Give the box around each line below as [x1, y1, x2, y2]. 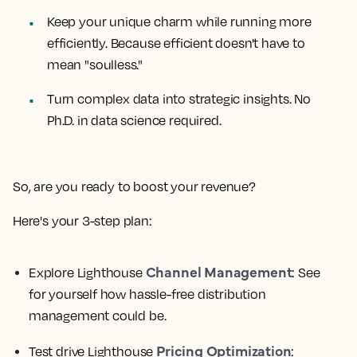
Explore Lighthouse [29, 265, 146, 281]
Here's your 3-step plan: [13, 213, 152, 229]
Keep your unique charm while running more [47, 14, 312, 30]
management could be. [29, 308, 167, 324]
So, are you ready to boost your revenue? [13, 178, 256, 195]
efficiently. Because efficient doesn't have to [47, 35, 305, 52]
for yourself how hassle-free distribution [29, 286, 266, 303]
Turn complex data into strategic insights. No [47, 91, 311, 108]
